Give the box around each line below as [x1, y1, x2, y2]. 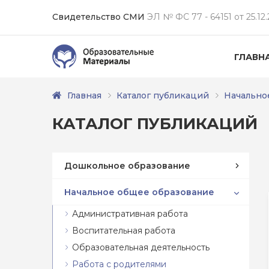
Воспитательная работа [72, 225, 175, 236]
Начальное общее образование [64, 186, 214, 198]
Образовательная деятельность [72, 242, 210, 253]
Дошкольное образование [64, 160, 190, 171]
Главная [67, 90, 101, 101]
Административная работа [72, 208, 188, 219]
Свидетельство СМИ [52, 11, 145, 22]
